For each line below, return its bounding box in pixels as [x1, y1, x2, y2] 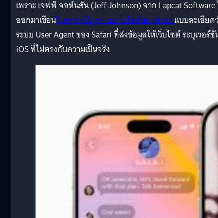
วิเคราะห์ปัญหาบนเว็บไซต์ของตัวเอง [56, 13, 174, 27]
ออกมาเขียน [16, 13, 56, 27]
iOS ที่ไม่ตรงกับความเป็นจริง [16, 42, 110, 56]
